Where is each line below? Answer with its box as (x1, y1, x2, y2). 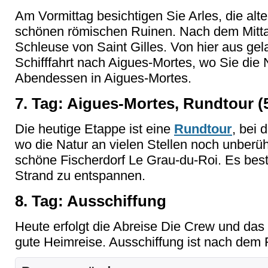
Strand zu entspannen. (15, 168, 145, 183)
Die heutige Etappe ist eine (15, 121, 174, 136)
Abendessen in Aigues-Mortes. (15, 71, 191, 86)
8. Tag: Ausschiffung (15, 192, 166, 210)
